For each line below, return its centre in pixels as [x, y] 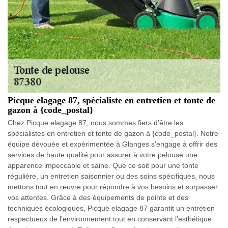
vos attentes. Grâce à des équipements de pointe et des [98, 197]
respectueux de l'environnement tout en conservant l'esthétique [110, 219]
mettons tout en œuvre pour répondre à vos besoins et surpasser [113, 187]
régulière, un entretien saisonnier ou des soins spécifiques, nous [111, 176]
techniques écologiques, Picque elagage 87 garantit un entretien [111, 208]
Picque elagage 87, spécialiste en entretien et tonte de [111, 100]
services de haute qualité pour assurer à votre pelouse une [103, 154]
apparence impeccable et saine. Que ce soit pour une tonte [103, 165]
